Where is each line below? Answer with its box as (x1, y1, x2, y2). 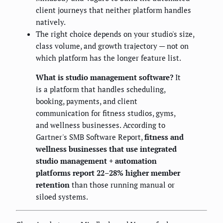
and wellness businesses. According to (36, 120, 165, 130)
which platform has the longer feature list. (36, 53, 181, 63)
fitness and (144, 132, 184, 142)
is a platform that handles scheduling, (36, 84, 165, 95)
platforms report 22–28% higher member (36, 168, 180, 178)
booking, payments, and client (36, 96, 137, 107)
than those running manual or (70, 180, 175, 190)
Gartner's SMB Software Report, (36, 132, 144, 142)
